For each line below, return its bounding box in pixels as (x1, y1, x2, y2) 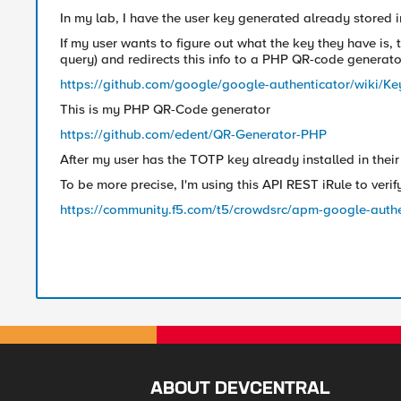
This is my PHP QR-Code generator (60, 101, 270, 118)
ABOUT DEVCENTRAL (150, 380, 331, 398)
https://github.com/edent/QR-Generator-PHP (60, 126, 327, 143)
